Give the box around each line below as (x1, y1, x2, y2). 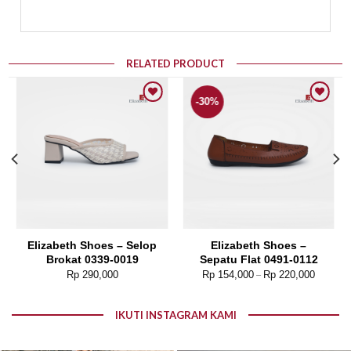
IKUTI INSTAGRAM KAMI (114, 308, 237, 321)
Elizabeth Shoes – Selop (27, 238, 157, 251)
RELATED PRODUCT (126, 57, 225, 71)
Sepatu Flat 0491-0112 (199, 252, 318, 266)
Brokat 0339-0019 (45, 252, 139, 266)
